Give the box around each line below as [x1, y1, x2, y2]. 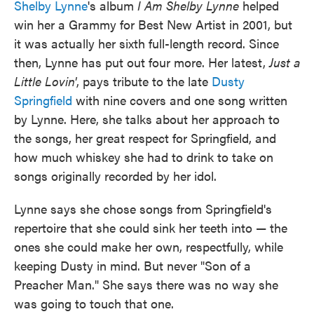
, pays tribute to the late [76, 72, 212, 90]
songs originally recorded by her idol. [14, 167, 217, 184]
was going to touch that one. [14, 294, 174, 312]
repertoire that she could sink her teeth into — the [14, 219, 287, 236]
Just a [269, 53, 300, 71]
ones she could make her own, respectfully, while [14, 238, 283, 255]
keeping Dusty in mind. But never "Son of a [14, 257, 251, 274]
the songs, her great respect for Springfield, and [14, 129, 276, 146]
